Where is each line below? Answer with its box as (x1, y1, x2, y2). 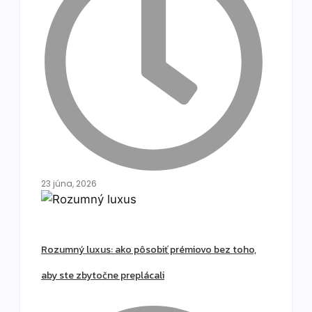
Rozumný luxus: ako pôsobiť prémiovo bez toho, (41, 242, 256, 258)
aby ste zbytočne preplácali (41, 268, 164, 283)
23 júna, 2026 (41, 177, 97, 189)
